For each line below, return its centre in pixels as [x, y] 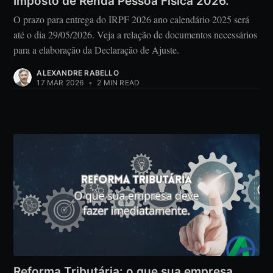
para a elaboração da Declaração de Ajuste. [97, 50]
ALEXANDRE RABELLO [78, 73]
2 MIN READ [118, 83]
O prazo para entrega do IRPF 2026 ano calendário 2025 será [132, 19]
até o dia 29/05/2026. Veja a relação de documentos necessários [136, 35]
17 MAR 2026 [60, 83]
